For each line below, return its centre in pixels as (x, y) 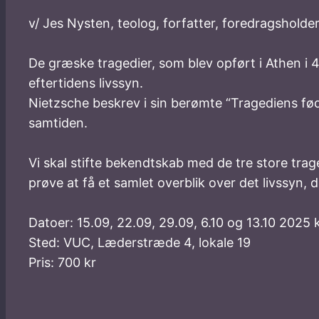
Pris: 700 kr (62, 263)
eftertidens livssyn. (86, 83)
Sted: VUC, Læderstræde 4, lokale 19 (141, 243)
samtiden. (58, 123)
